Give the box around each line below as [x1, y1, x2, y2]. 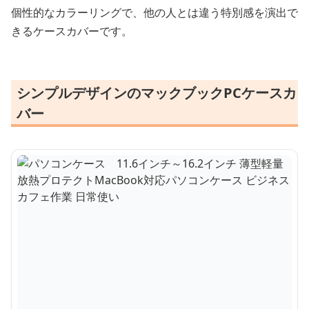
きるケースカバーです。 [11, 23, 132, 39]
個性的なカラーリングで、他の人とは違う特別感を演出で [11, 4, 298, 20]
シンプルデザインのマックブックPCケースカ [17, 83, 297, 102]
